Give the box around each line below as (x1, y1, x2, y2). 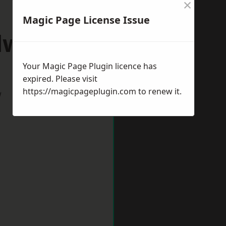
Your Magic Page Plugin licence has (23, 61, 157, 72)
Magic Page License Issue (23, 13, 150, 27)
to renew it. (136, 86, 182, 97)
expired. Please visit (23, 73, 97, 84)
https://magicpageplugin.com (23, 86, 136, 97)
